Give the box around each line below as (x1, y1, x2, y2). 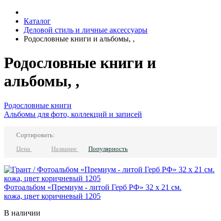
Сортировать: (16, 131, 55, 139)
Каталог (24, 17, 51, 25)
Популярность (88, 145, 128, 152)
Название (51, 145, 78, 152)
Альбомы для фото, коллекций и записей (4, 110, 142, 118)
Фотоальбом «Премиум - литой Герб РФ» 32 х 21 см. (4, 183, 182, 191)
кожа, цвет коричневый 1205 (4, 191, 101, 200)
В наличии (4, 208, 40, 217)
